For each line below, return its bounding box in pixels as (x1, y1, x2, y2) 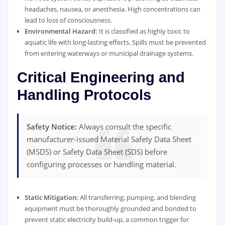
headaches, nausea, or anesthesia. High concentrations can (24, 4, 200, 14)
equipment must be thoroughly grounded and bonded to (24, 203, 196, 213)
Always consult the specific (77, 121, 172, 132)
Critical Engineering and (17, 69, 185, 86)
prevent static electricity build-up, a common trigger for (24, 214, 189, 224)
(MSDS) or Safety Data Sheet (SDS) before (27, 146, 168, 157)
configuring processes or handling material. (27, 159, 177, 169)
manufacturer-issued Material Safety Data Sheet (27, 134, 192, 144)
